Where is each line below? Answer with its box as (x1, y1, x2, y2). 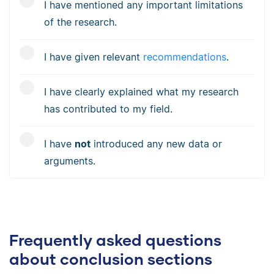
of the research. (44, 15, 117, 28)
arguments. (44, 154, 95, 167)
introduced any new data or (91, 137, 222, 150)
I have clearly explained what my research (44, 85, 239, 98)
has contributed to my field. (44, 102, 172, 115)
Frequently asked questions (9, 231, 221, 250)
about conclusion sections (9, 250, 212, 268)
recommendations (143, 50, 226, 63)
